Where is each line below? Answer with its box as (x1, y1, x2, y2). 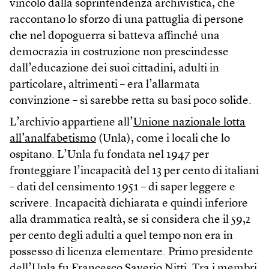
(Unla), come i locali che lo (96, 133, 230, 145)
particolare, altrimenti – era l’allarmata (10, 79, 200, 91)
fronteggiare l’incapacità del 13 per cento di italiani (10, 165, 259, 177)
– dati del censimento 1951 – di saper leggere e (10, 181, 235, 193)
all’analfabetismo (10, 133, 96, 145)
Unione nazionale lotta (133, 116, 246, 128)
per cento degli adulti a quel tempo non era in (10, 230, 233, 242)
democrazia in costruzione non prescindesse (10, 46, 229, 58)
